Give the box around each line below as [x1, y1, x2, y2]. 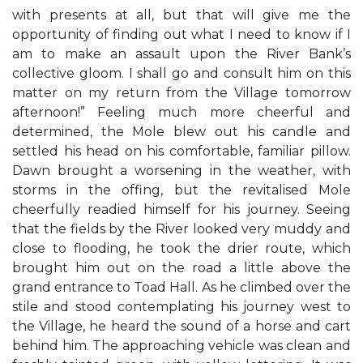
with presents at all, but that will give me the [12, 7, 351, 23]
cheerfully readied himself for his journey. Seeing [12, 202, 351, 217]
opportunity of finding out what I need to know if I [12, 27, 351, 42]
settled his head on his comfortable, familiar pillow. [12, 143, 351, 159]
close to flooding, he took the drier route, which [12, 241, 351, 256]
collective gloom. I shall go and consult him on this [12, 66, 351, 81]
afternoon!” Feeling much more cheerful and [12, 105, 351, 120]
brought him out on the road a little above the [12, 260, 351, 275]
